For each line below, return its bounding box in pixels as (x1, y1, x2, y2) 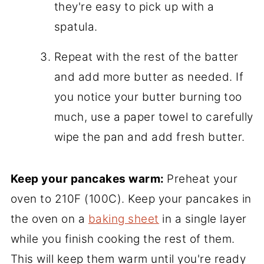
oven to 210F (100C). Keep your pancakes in (10, 192, 252, 206)
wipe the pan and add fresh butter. (54, 130, 245, 144)
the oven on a (10, 212, 88, 226)
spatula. (54, 19, 98, 34)
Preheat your (167, 171, 238, 186)
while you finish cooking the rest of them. (10, 232, 235, 246)
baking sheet (88, 212, 159, 226)
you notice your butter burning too (54, 90, 242, 104)
